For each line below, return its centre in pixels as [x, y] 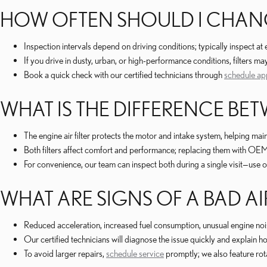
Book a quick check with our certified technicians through [124, 74]
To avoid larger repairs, [65, 253]
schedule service [135, 253]
